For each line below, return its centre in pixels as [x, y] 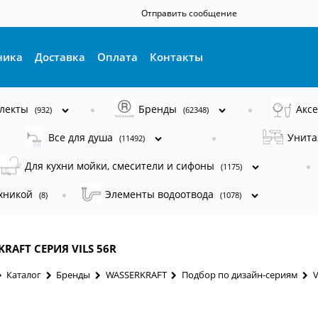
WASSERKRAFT [136, 274]
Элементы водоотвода [161, 194]
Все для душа [82, 137]
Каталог [24, 274]
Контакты [177, 57]
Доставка [60, 57]
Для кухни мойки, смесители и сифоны [121, 165]
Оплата [118, 57]
